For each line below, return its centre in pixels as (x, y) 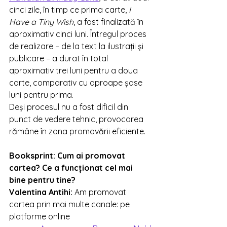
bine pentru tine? (42, 180)
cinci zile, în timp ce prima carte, (69, 10)
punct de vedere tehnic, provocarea (77, 119)
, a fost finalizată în (109, 22)
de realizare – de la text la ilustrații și (77, 46)
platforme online (41, 216)
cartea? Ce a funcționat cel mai (72, 168)
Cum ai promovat (92, 156)
